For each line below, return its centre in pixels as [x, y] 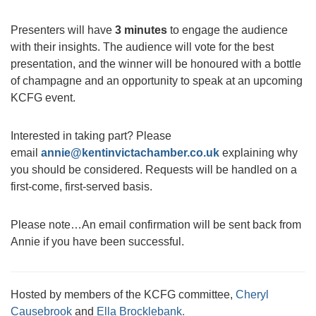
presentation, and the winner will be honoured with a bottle [156, 64]
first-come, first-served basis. [81, 187]
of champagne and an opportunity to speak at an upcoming [157, 81]
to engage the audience [227, 30]
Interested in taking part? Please [91, 136]
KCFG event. [43, 98]
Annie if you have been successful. [97, 242]
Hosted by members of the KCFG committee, [123, 294]
